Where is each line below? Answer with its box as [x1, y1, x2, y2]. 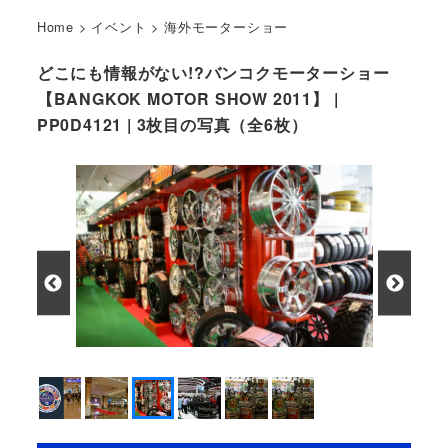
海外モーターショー [164, 16, 289, 36]
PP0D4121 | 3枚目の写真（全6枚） [36, 113, 308, 137]
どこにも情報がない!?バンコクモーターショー [36, 61, 390, 85]
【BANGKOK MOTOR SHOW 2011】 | [36, 87, 339, 111]
